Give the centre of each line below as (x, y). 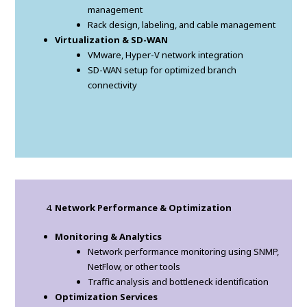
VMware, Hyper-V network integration (166, 55)
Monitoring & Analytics (109, 237)
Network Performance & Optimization (144, 208)
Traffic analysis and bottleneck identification (179, 282)
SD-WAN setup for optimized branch (162, 70)
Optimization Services (107, 297)
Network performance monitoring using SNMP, (184, 252)
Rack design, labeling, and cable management (182, 25)
